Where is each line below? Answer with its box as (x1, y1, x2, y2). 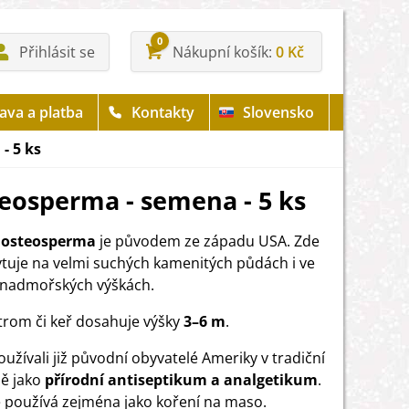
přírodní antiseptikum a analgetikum (45, 370, 318, 390)
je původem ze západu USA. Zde (96, 231, 320, 251)
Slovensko (243, 102, 314, 122)
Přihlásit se (19, 41, 95, 62)
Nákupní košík (173, 41, 268, 62)
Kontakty (131, 102, 194, 122)
